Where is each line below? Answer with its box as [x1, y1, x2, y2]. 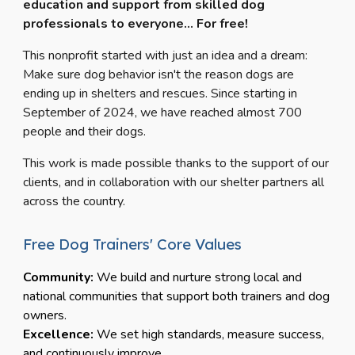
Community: [23, 269, 97, 287]
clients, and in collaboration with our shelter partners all [23, 174, 325, 192]
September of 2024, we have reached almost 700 [23, 104, 303, 122]
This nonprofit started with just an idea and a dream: [23, 47, 308, 65]
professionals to [23, 15, 125, 33]
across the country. [23, 193, 126, 211]
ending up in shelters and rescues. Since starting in [23, 85, 298, 103]
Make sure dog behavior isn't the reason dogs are [23, 66, 295, 84]
